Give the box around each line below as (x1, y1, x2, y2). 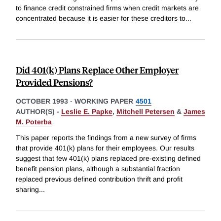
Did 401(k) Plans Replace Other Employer (16, 64, 179, 76)
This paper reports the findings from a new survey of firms (16, 133, 196, 142)
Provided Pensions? (16, 76, 93, 89)
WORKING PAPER (74, 97, 133, 106)
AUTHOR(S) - (16, 108, 61, 116)
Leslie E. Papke (61, 108, 112, 116)
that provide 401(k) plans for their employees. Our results (16, 144, 194, 152)
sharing (16, 185, 39, 193)
